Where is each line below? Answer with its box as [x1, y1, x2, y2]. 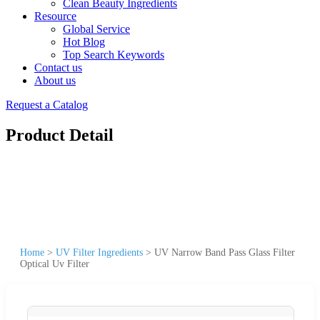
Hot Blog [63, 36, 105, 48]
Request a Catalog [6, 99, 88, 111]
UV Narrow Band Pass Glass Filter [154, 246, 295, 258]
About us [34, 74, 76, 86]
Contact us [34, 61, 82, 74]
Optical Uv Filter [20, 258, 89, 269]
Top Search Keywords [63, 49, 164, 61]
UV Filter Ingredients [56, 246, 143, 258]
